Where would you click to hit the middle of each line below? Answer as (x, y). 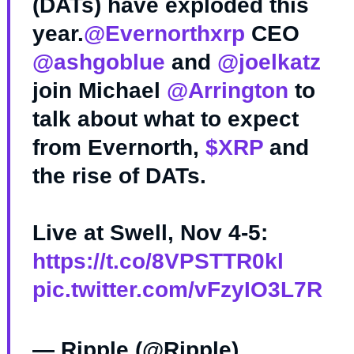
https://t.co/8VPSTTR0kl (158, 262)
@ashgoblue (98, 62)
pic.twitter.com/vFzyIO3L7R (177, 290)
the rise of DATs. (119, 176)
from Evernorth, (119, 148)
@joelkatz (269, 62)
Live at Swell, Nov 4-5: (150, 233)
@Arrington (227, 91)
